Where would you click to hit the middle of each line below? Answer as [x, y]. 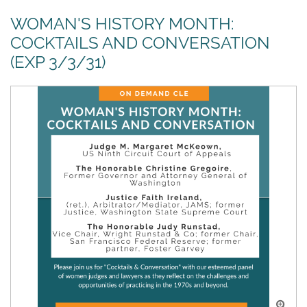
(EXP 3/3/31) [58, 62]
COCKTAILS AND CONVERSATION [140, 42]
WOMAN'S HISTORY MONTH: [122, 23]
